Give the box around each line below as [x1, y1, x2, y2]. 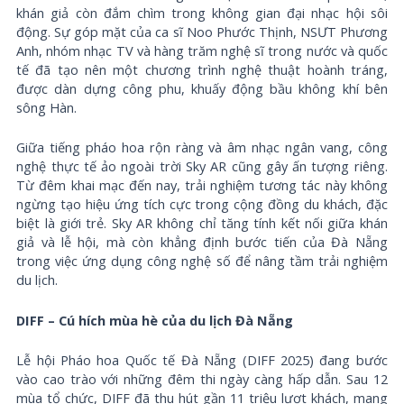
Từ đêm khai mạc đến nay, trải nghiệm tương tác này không [16, 176, 388, 195]
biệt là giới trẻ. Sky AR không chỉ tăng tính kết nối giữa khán [16, 214, 388, 233]
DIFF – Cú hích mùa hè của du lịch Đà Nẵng [16, 310, 294, 329]
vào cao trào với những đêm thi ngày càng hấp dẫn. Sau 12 [16, 370, 388, 389]
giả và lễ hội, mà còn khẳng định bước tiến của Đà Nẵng [16, 233, 388, 252]
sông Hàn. [16, 98, 78, 117]
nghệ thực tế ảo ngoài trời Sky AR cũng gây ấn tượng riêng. [16, 157, 388, 176]
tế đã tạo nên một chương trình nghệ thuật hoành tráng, [16, 60, 388, 79]
